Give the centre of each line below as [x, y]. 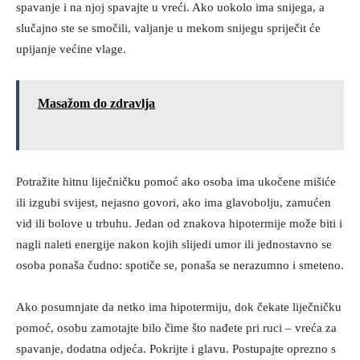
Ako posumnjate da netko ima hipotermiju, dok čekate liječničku [179, 307]
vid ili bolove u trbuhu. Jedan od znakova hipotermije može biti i [179, 223]
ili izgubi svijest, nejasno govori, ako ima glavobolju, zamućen [174, 202]
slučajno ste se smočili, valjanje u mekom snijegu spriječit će [168, 28]
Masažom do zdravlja [96, 103]
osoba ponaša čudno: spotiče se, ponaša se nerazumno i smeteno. [180, 265]
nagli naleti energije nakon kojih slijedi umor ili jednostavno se [174, 244]
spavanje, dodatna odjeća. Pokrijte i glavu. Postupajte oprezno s [176, 349]
